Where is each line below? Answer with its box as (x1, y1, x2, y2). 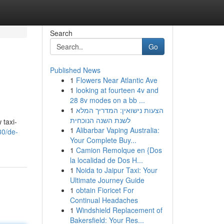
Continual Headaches (69, 195, 138, 205)
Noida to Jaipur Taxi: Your (75, 165, 157, 175)
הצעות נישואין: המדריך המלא (75, 105, 163, 115)
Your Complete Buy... (69, 135, 136, 145)
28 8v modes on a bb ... (69, 95, 145, 105)
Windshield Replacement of (75, 205, 162, 215)
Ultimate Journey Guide (69, 175, 144, 185)
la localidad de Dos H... (69, 155, 143, 165)
